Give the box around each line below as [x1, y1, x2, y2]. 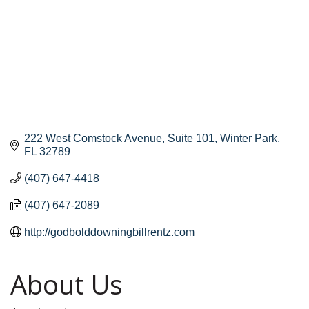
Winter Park [220, 132, 277, 144]
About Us [10, 266, 123, 302]
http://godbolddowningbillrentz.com [24, 226, 195, 238]
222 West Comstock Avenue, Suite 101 [24, 132, 215, 144]
